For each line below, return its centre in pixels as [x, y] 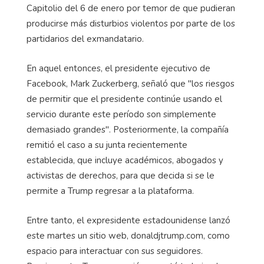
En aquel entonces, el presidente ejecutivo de [118, 68]
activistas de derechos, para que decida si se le [121, 175]
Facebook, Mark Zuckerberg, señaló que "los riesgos [131, 83]
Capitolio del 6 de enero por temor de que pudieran [131, 8]
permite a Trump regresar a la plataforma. [110, 191]
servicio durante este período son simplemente [121, 114]
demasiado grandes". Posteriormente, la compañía [128, 129]
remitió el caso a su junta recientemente [107, 145]
